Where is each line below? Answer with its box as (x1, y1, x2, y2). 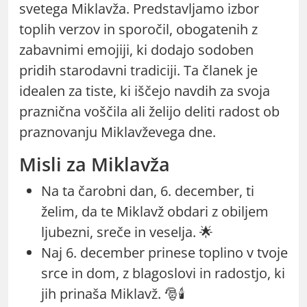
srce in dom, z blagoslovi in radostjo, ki (41, 263, 285, 282)
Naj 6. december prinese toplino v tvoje (41, 243, 288, 262)
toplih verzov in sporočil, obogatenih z (19, 19, 258, 38)
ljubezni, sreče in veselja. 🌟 (41, 222, 213, 241)
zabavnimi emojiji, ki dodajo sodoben (19, 40, 254, 59)
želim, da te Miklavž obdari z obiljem (41, 201, 269, 221)
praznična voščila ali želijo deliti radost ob (19, 101, 280, 121)
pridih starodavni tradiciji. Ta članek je (19, 60, 258, 79)
